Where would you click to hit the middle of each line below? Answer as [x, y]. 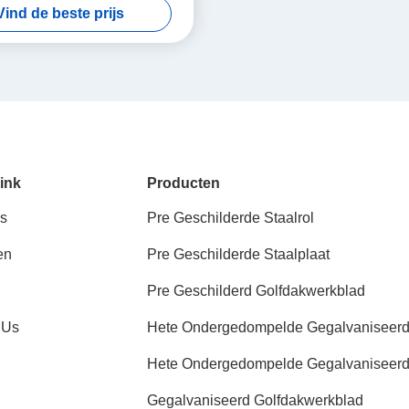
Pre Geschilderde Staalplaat [239, 254]
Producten [184, 183]
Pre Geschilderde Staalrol [231, 218]
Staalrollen [183, 349]
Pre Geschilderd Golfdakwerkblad [257, 291]
